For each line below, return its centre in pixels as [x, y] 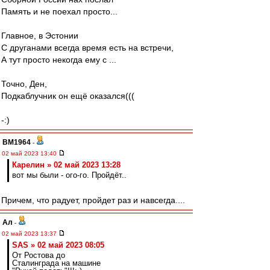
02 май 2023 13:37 [30, 234]
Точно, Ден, [24, 84]
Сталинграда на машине [56, 263]
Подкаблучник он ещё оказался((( [68, 96]
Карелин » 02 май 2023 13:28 [66, 165]
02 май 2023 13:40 [30, 153]
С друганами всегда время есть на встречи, [87, 48]
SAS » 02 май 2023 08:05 [58, 245]
